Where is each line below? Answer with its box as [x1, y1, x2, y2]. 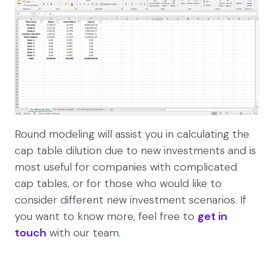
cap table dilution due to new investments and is [15, 143, 256, 158]
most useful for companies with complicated [15, 159, 237, 174]
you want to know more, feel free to [15, 208, 197, 224]
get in [197, 208, 227, 224]
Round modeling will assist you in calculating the [15, 126, 249, 141]
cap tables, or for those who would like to [15, 175, 222, 191]
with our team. [46, 225, 124, 240]
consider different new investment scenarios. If [15, 192, 246, 207]
